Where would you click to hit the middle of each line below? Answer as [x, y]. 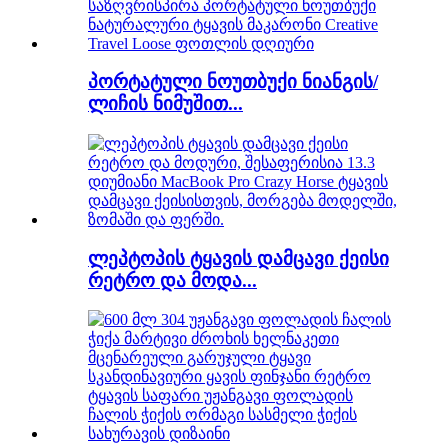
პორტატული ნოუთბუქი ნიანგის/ [233, 82]
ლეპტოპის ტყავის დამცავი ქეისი [238, 258]
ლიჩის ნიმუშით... [165, 104]
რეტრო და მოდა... [172, 280]
